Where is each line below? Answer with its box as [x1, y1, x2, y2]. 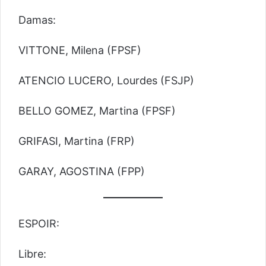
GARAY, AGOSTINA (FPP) [18, 164, 145, 178]
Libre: [18, 248, 46, 261]
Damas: [18, 13, 56, 26]
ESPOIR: [18, 217, 59, 230]
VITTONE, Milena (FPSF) [18, 43, 141, 56]
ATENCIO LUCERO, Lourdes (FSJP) [18, 74, 194, 87]
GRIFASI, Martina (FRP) [18, 134, 135, 147]
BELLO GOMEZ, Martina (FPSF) [18, 104, 176, 117]
